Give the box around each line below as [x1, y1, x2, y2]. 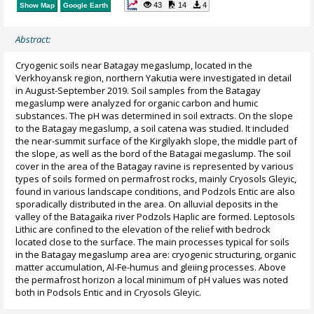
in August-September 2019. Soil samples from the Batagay [15, 83, 261, 97]
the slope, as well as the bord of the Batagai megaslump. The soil [15, 146, 292, 160]
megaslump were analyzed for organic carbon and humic [15, 96, 259, 109]
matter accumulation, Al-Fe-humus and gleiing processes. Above [15, 260, 287, 273]
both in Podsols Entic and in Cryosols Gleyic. [15, 285, 202, 299]
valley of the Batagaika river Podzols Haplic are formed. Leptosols [15, 210, 296, 223]
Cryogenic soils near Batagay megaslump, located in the [15, 58, 253, 71]
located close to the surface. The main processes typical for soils [15, 235, 290, 248]
